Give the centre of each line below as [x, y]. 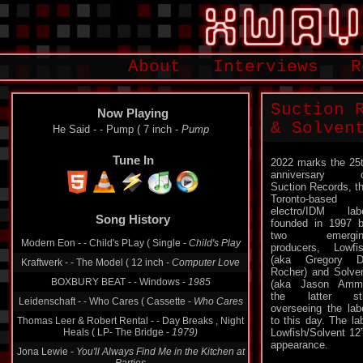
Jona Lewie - [46, 352]
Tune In [133, 160]
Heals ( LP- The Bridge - [117, 332]
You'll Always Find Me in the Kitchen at [160, 352]
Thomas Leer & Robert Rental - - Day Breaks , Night [130, 321]
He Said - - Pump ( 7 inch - [117, 129]
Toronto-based [304, 199]
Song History [133, 219]
